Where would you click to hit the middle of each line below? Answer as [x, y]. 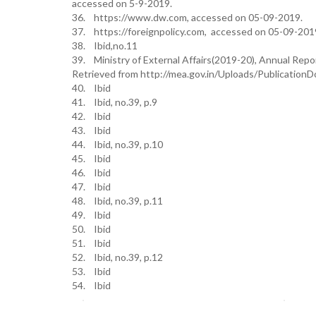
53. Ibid [91, 271]
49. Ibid [91, 215]
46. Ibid [91, 172]
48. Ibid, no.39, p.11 [117, 201]
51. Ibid [91, 243]
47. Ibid [91, 187]
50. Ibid [91, 229]
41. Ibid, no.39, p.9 [115, 102]
